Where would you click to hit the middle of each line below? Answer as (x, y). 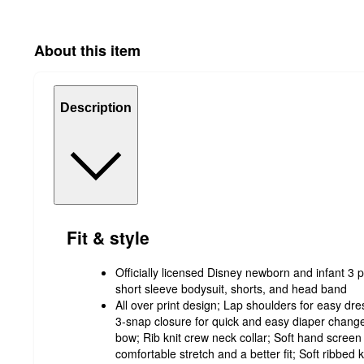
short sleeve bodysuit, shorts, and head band (231, 288)
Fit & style (108, 238)
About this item (87, 50)
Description (96, 108)
